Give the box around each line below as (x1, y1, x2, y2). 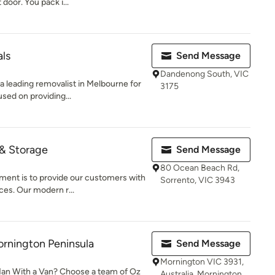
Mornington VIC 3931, (160, 257, 244, 267)
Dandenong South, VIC (160, 69, 249, 79)
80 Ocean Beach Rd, (160, 163, 239, 173)
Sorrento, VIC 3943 (160, 175, 235, 185)
